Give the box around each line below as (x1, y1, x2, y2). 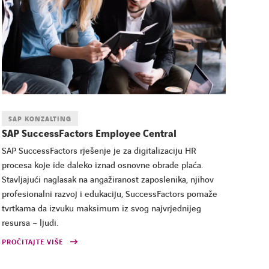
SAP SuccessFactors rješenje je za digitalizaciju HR (1, 145, 196, 157)
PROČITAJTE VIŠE (1, 237, 63, 247)
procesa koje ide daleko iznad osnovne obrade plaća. (1, 159, 203, 172)
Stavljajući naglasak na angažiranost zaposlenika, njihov (1, 174, 214, 186)
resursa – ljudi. (1, 217, 58, 229)
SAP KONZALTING (8, 114, 71, 124)
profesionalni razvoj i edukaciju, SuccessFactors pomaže (1, 188, 217, 201)
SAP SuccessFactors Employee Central (1, 127, 177, 141)
